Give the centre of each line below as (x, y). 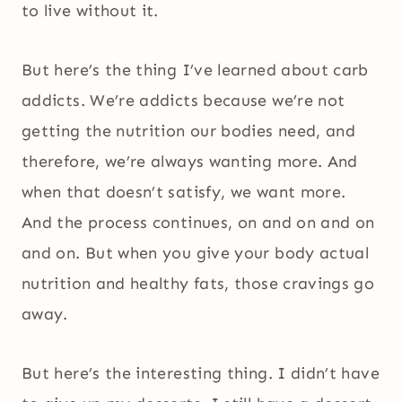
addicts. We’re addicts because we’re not (184, 101)
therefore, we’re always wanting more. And (190, 162)
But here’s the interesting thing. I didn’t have (201, 374)
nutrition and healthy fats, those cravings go (198, 284)
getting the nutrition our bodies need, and (189, 131)
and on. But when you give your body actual (196, 253)
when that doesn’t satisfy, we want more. (184, 192)
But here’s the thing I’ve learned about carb (195, 70)
